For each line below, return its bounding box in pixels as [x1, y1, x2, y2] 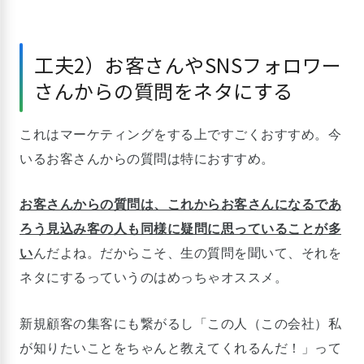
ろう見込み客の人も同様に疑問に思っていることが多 [19, 222, 341, 236]
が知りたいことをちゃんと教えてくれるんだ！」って [19, 340, 341, 355]
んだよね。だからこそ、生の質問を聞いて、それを [32, 246, 341, 261]
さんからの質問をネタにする [34, 76, 293, 105]
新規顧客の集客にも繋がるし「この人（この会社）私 [19, 316, 341, 331]
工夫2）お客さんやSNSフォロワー [34, 50, 342, 79]
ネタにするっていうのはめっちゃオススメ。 [19, 271, 288, 285]
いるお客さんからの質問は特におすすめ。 [19, 151, 275, 166]
